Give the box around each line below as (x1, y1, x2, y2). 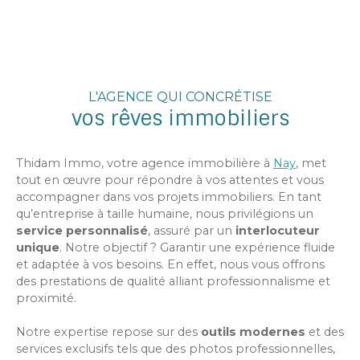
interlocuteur (235, 223, 320, 238)
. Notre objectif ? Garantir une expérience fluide (59, 239, 335, 255)
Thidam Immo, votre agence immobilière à (16, 155, 273, 170)
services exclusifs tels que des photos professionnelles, (16, 341, 335, 356)
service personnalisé (16, 223, 148, 238)
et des (305, 324, 344, 339)
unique (16, 239, 59, 255)
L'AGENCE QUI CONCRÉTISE (88, 88, 272, 104)
